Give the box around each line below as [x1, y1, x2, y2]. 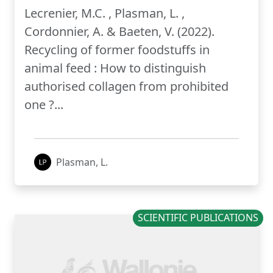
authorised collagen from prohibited [24, 78, 229, 95]
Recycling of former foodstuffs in [24, 41, 210, 58]
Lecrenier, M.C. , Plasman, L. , [24, 5, 185, 22]
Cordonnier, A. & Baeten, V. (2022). [24, 23, 214, 40]
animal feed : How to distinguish [24, 60, 206, 77]
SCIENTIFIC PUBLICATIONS [138, 211, 259, 225]
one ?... [24, 96, 63, 113]
